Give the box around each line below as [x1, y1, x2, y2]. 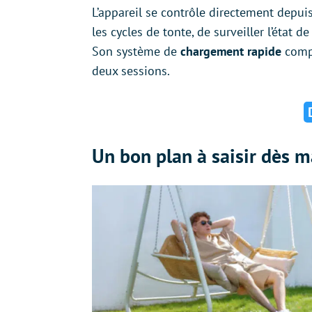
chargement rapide [180, 43, 281, 60]
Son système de [92, 43, 180, 60]
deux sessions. [92, 63, 170, 79]
